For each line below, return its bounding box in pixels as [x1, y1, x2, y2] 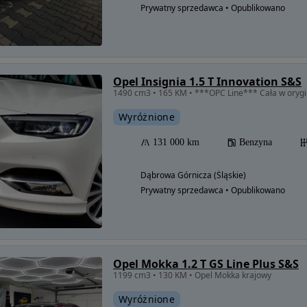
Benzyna [239, 137, 272, 147]
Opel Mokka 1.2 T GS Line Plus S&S [113, 256, 299, 271]
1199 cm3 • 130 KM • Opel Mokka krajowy [113, 269, 271, 281]
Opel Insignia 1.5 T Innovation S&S [113, 74, 302, 89]
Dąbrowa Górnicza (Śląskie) [140, 169, 246, 181]
